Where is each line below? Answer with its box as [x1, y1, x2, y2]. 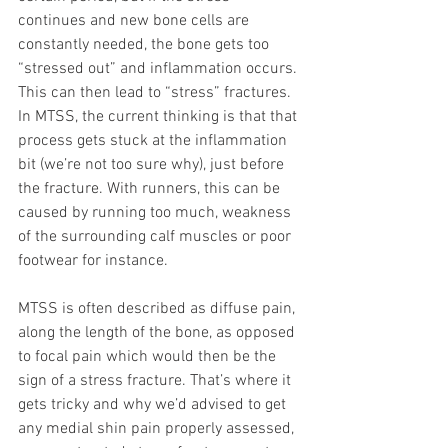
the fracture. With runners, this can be [18, 178, 284, 199]
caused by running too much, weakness [18, 202, 295, 223]
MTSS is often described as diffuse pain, [18, 298, 299, 319]
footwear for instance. [18, 250, 168, 271]
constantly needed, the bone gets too [18, 34, 273, 55]
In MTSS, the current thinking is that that [18, 106, 301, 127]
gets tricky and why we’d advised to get [18, 394, 290, 415]
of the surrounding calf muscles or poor [18, 226, 295, 247]
